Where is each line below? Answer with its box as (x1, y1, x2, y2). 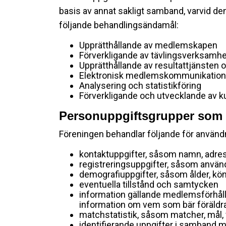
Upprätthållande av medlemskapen (79, 40, 217, 50)
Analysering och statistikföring (79, 80, 201, 91)
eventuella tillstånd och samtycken (79, 179, 218, 190)
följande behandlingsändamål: (59, 20, 179, 30)
